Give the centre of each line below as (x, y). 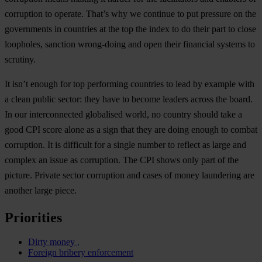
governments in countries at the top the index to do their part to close (130, 29)
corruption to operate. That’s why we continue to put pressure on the (130, 13)
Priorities (33, 217)
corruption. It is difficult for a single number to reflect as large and (125, 144)
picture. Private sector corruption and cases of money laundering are (130, 175)
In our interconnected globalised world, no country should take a (123, 114)
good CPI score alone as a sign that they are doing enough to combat (131, 129)
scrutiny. (20, 59)
